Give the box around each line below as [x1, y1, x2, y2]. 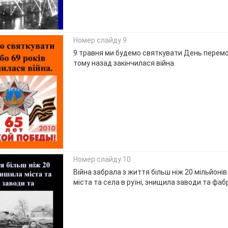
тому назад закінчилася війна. [73, 59, 176, 68]
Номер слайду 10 [73, 155, 131, 164]
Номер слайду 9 [73, 36, 127, 45]
